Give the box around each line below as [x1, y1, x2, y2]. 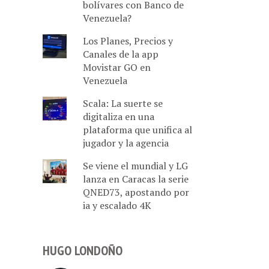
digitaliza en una [82, 110, 154, 123]
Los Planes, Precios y [82, 34, 173, 47]
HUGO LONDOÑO [43, 242, 122, 259]
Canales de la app [82, 47, 159, 61]
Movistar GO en [82, 61, 151, 74]
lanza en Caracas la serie [82, 172, 189, 186]
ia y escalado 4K [82, 199, 151, 212]
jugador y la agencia [82, 136, 169, 150]
